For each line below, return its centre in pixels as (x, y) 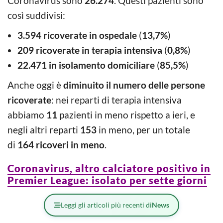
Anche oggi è (35, 85)
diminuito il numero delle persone (134, 85)
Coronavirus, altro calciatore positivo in (109, 168)
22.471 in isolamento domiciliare (87, 65)
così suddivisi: (36, 15)
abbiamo (27, 114)
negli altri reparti (44, 129)
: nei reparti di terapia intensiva (116, 100)
